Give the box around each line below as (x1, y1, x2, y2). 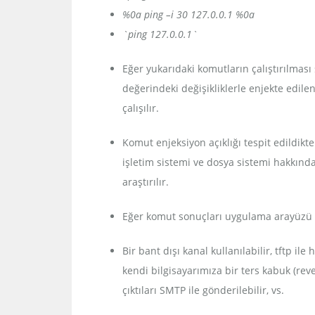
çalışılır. (122, 101, 159, 115)
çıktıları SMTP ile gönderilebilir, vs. (122, 283, 284, 297)
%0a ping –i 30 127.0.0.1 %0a (122, 8, 255, 21)
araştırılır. (122, 175, 169, 188)
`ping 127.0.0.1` (122, 27, 198, 41)
